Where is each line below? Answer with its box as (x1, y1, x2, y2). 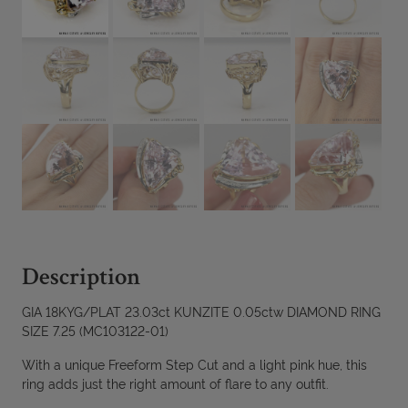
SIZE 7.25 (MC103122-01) (21, 321, 168, 340)
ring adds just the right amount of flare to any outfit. (21, 374, 329, 393)
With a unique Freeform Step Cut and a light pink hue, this (21, 355, 367, 373)
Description (21, 267, 140, 292)
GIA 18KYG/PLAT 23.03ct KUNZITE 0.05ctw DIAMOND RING (21, 302, 381, 321)
